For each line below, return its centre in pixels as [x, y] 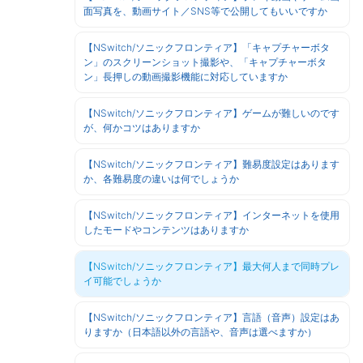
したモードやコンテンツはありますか [166, 230]
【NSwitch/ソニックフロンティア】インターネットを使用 [211, 215]
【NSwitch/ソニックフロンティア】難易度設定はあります [211, 164]
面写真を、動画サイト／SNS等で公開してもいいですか [205, 11]
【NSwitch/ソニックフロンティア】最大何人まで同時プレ [211, 266]
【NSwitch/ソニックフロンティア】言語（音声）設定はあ [211, 317]
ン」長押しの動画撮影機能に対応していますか [186, 77]
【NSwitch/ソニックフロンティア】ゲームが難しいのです [211, 113]
